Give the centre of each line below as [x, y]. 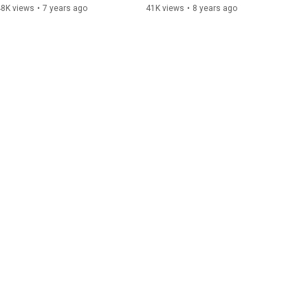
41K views [165, 8]
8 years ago [215, 8]
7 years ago [65, 8]
